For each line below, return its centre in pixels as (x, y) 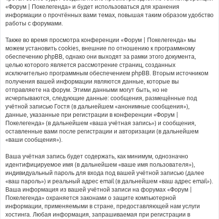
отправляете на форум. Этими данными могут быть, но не (87, 90)
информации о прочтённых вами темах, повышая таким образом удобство (109, 15)
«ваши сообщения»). (34, 140)
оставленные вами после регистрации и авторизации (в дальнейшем (102, 131)
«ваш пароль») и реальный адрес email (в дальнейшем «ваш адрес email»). (109, 181)
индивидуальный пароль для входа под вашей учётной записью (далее (105, 173)
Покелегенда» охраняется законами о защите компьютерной (91, 198)
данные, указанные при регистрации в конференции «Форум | (92, 115)
